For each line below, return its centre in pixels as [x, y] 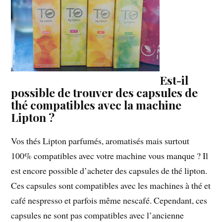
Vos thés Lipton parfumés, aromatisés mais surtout [100, 141]
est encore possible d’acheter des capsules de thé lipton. [109, 171]
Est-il [174, 80]
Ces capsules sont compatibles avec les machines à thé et [111, 186]
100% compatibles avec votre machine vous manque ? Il [110, 156]
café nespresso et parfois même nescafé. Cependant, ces [109, 200]
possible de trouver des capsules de [105, 93]
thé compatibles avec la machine [96, 105]
